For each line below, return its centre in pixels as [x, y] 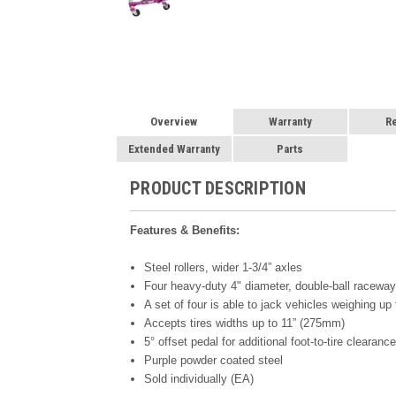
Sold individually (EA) [199, 378]
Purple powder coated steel [214, 360]
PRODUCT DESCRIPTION [218, 188]
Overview [174, 121]
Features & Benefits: [185, 230]
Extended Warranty [174, 148]
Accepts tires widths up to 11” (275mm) [245, 323]
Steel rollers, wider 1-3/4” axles [224, 267]
